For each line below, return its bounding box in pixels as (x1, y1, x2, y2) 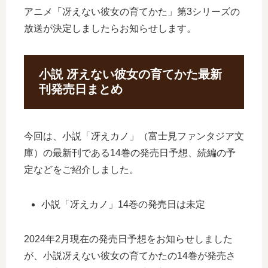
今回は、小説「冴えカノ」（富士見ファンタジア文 (24, 131, 244, 142)
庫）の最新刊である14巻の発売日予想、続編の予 (24, 148, 236, 159)
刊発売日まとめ (39, 82, 123, 96)
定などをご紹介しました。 (24, 165, 139, 175)
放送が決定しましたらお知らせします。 (24, 23, 196, 33)
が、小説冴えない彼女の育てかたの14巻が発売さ (24, 251, 236, 261)
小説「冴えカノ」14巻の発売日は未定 (41, 199, 206, 210)
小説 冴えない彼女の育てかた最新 (39, 67, 222, 81)
